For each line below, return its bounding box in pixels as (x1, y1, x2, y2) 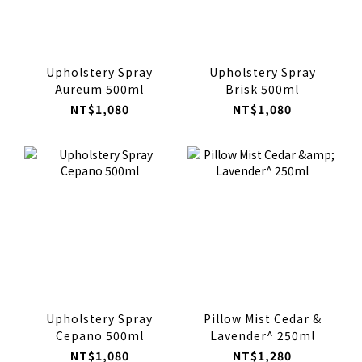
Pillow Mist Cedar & (203, 309, 322, 326)
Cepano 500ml (55, 326, 144, 343)
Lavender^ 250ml (209, 326, 315, 343)
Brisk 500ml (225, 81, 300, 98)
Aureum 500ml (55, 81, 145, 98)
